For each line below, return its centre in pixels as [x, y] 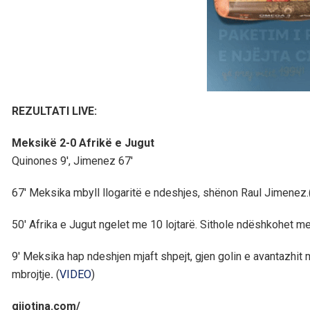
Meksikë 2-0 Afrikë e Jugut [83, 143]
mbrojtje [31, 275]
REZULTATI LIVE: [54, 111]
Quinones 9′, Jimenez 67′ [72, 161]
